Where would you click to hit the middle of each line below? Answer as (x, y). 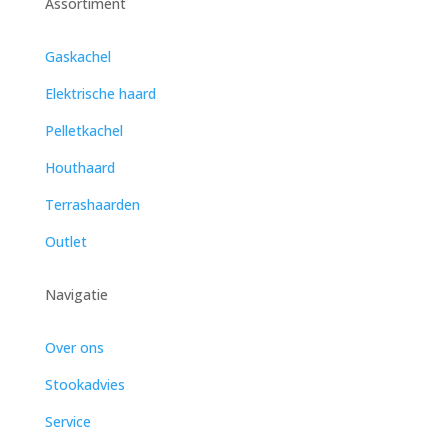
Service (67, 421)
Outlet (65, 241)
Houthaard (79, 167)
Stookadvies (84, 384)
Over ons (74, 347)
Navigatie (76, 294)
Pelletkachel (83, 130)
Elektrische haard (100, 93)
